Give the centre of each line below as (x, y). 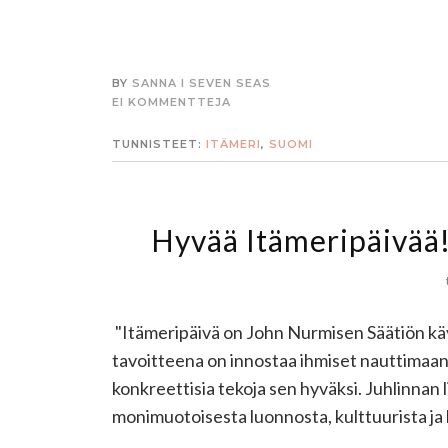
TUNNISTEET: (159, 143)
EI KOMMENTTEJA (171, 101)
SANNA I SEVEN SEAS (201, 82)
